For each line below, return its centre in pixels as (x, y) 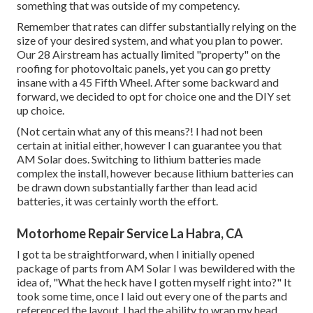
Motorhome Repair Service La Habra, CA (130, 233)
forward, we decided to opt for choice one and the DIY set (154, 96)
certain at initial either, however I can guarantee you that (149, 145)
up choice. (41, 110)
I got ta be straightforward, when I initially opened (136, 254)
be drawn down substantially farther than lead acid (137, 187)
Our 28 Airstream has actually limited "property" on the (148, 54)
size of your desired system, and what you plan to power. (150, 40)
